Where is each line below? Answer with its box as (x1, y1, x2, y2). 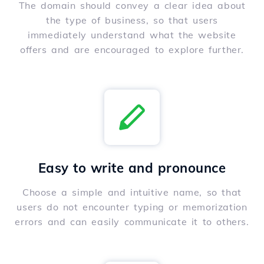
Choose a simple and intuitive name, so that (22, 186, 242, 199)
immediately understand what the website (28, 29, 236, 41)
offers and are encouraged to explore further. (19, 44, 244, 56)
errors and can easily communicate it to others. (15, 216, 249, 228)
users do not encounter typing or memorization (16, 201, 247, 213)
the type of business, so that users (45, 14, 218, 27)
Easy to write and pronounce (38, 160, 226, 177)
